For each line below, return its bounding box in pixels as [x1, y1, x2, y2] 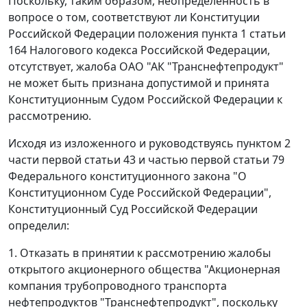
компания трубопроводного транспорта [8, 278, 227, 294]
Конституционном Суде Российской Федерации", [8, 185, 271, 201]
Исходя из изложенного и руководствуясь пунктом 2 [8, 136, 291, 151]
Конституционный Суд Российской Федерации [8, 201, 258, 217]
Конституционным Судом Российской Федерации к [8, 92, 282, 108]
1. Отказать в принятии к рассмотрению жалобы [8, 245, 271, 261]
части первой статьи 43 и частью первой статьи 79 [8, 152, 284, 168]
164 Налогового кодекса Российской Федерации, [8, 42, 270, 58]
